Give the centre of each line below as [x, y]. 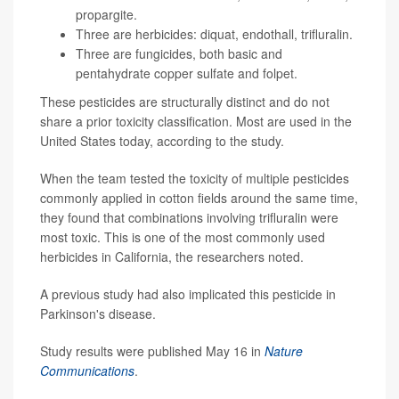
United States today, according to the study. [162, 141]
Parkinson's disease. [98, 314]
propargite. [106, 15]
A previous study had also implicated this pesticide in [188, 294]
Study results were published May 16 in [152, 351]
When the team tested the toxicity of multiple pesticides [195, 179]
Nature [284, 351]
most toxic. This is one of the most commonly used [183, 237]
